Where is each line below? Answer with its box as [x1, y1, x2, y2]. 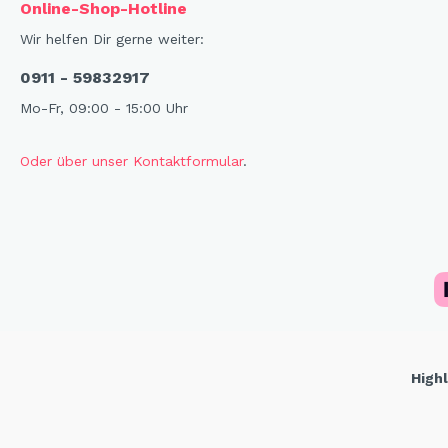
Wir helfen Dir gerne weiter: [20, 30, 204, 47]
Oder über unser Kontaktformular [20, 152, 243, 169]
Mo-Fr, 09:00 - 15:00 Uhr [20, 99, 188, 116]
